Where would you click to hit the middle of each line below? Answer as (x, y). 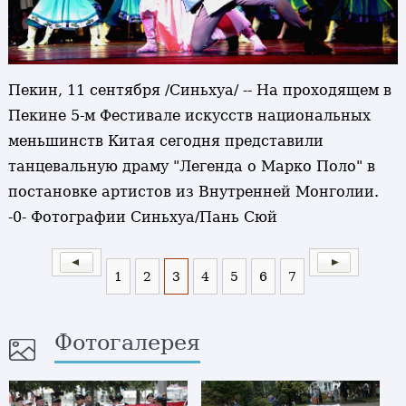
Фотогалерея (127, 343)
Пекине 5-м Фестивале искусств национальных (189, 116)
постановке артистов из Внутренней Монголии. (193, 192)
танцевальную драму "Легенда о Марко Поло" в (191, 167)
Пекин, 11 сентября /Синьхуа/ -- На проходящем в (199, 91)
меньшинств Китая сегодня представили (165, 141)
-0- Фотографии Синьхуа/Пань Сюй (142, 217)
